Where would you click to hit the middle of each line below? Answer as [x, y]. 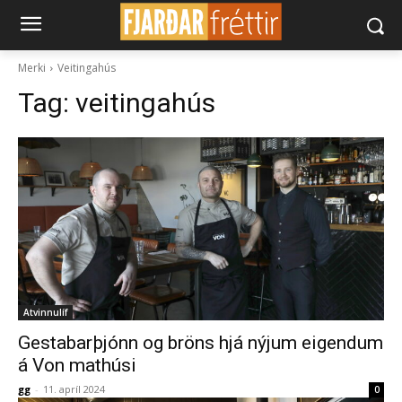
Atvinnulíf [45, 312]
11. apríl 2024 [74, 389]
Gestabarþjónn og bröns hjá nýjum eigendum [201, 343]
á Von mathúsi [77, 365]
